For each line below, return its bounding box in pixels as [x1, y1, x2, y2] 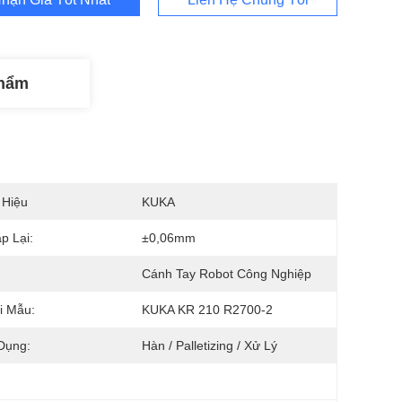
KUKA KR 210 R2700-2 [142, 302, 273, 317]
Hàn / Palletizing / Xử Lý [142, 338, 277, 353]
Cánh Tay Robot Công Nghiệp [142, 267, 311, 281]
